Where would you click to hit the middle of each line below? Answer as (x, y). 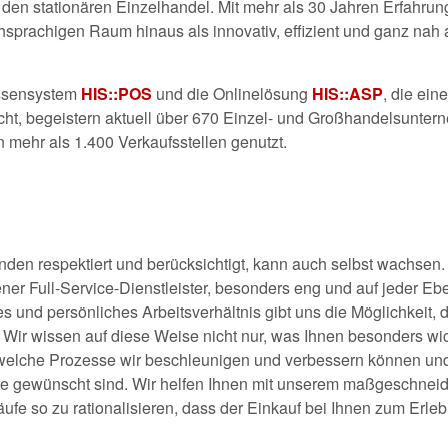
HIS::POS (116, 93)
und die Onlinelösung (232, 93)
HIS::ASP (347, 93)
